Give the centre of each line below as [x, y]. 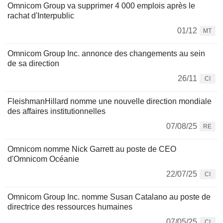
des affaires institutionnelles [56, 111]
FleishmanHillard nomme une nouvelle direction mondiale [110, 102]
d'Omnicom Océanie [43, 159]
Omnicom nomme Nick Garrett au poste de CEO [92, 149]
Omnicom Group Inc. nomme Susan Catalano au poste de [109, 197]
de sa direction [33, 64]
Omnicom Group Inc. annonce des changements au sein [106, 54]
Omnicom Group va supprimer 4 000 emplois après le [101, 6]
